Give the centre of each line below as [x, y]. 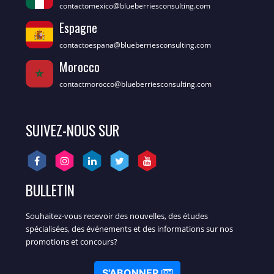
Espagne [78, 28]
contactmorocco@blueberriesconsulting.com [135, 84]
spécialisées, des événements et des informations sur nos [129, 229]
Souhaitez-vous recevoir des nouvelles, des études [117, 216]
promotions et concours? [72, 242]
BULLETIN [50, 191]
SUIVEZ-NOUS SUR [72, 131]
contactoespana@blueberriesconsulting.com [135, 45]
